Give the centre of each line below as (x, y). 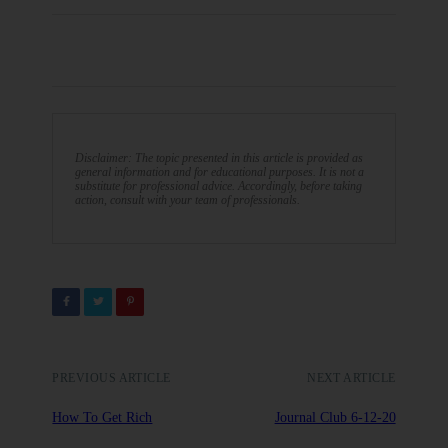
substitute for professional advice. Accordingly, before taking (219, 185)
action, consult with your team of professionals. (188, 199)
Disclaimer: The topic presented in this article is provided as (219, 157)
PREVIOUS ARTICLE (111, 377)
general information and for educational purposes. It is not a (220, 171)
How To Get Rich (102, 416)
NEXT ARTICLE (351, 377)
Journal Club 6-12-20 (335, 416)
